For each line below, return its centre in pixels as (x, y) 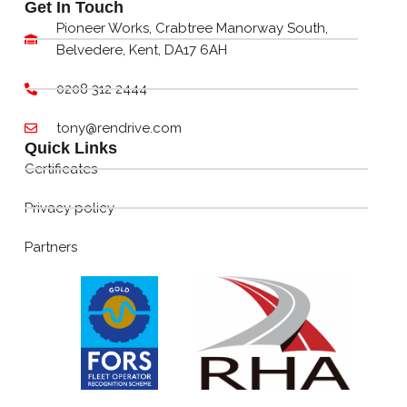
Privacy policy (69, 208)
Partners (50, 248)
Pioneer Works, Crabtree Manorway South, (193, 29)
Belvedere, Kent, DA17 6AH (142, 50)
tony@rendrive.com (119, 129)
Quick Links (70, 149)
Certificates (60, 169)
